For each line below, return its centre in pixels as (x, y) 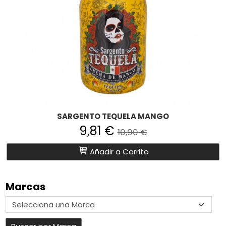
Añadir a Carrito (118, 151)
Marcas (25, 186)
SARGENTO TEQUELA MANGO (113, 116)
